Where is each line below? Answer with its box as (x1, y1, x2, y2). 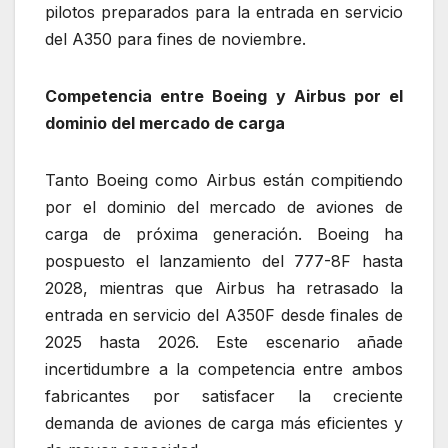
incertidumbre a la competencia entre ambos (45, 358, 403, 379)
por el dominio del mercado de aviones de (45, 196, 403, 217)
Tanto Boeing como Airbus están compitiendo (45, 169, 403, 190)
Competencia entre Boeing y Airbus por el (45, 85, 403, 106)
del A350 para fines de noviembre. (45, 28, 306, 49)
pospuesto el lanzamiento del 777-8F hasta (45, 250, 403, 271)
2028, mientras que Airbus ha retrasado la (45, 277, 403, 298)
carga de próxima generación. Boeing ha (45, 223, 403, 244)
